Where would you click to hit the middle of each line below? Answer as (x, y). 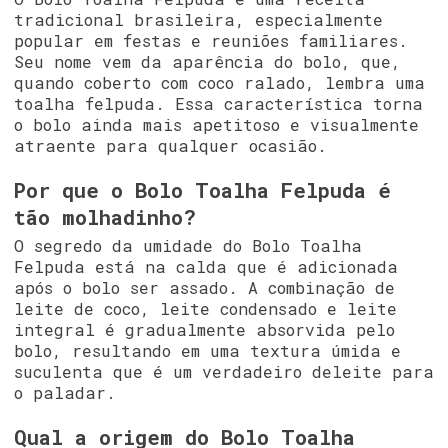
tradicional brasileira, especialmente (198, 20)
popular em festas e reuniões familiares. (210, 41)
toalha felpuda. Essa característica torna (218, 104)
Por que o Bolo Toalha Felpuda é (202, 191)
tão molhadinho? (104, 218)
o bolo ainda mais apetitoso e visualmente (216, 125)
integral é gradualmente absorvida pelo (204, 330)
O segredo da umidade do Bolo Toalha (187, 246)
